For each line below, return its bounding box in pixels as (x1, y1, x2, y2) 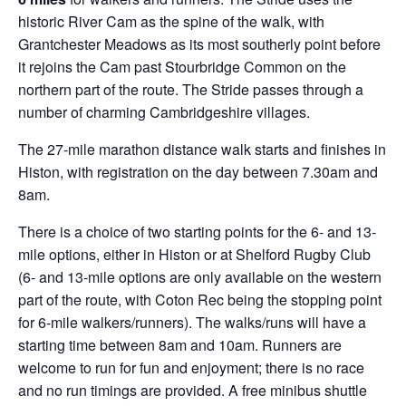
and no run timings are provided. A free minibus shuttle (18, 380, 367, 401)
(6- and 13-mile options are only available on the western (18, 266, 382, 287)
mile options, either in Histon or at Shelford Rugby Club (18, 244, 371, 265)
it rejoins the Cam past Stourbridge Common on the (18, 56, 346, 77)
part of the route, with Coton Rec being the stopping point (18, 289, 382, 310)
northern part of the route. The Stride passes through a (18, 79, 363, 100)
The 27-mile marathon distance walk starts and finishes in (18, 139, 386, 159)
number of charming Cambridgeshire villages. (18, 101, 310, 122)
